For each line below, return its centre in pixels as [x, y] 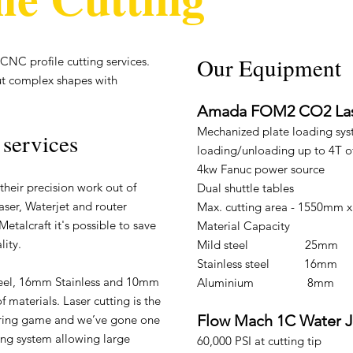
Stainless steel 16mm [267, 264]
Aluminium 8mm [266, 282]
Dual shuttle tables [245, 188]
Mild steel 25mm [268, 245]
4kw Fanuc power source [261, 169]
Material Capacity [243, 226]
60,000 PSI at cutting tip [259, 341]
